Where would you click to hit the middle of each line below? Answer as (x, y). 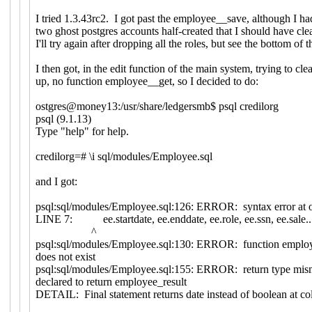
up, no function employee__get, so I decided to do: (147, 81)
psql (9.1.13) (63, 118)
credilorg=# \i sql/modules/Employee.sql (124, 156)
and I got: (56, 181)
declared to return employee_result (111, 281)
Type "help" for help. (82, 131)
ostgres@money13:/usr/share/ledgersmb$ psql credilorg (157, 106)
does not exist (65, 256)
